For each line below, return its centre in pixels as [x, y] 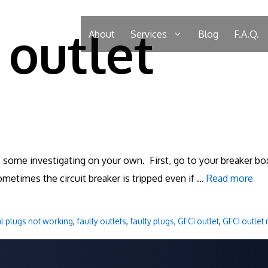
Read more [230, 179]
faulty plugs [152, 221]
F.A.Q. [246, 34]
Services [149, 34]
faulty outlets [101, 221]
